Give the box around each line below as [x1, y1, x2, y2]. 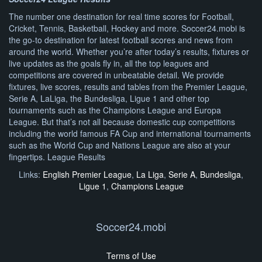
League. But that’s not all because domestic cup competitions [9, 116, 235, 127]
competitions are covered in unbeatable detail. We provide [9, 69, 224, 81]
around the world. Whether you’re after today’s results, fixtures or [9, 46, 249, 57]
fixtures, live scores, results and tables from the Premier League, [9, 81, 247, 92]
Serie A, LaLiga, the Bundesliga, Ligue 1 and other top [9, 92, 209, 104]
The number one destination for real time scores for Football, [9, 11, 234, 22]
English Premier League [43, 168, 132, 180]
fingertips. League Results [9, 151, 105, 163]
